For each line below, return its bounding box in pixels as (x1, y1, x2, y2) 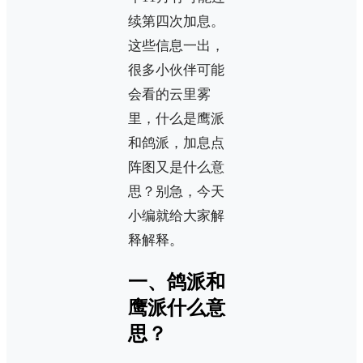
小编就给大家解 (128, 207, 224, 224)
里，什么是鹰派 (128, 110, 224, 126)
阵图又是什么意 (128, 159, 224, 175)
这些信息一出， (128, 37, 224, 53)
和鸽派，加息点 (128, 135, 224, 151)
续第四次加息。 (128, 13, 224, 29)
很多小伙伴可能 (128, 62, 224, 78)
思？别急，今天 (128, 183, 224, 199)
